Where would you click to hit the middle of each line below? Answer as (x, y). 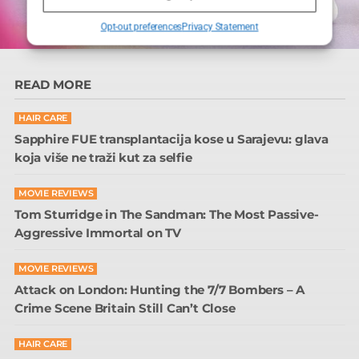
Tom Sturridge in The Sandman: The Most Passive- (167, 215)
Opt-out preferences (141, 27)
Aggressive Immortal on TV (98, 233)
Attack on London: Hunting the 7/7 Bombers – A (159, 290)
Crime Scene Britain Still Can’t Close (125, 309)
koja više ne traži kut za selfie (103, 158)
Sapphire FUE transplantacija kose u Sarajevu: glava (171, 139)
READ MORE (53, 85)
